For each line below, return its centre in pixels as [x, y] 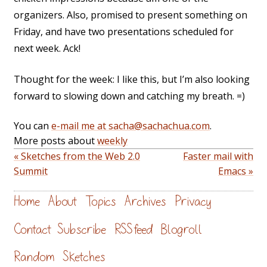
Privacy [193, 202]
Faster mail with [218, 156]
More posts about [55, 141]
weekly [112, 141]
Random [34, 257]
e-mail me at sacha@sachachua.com [131, 126]
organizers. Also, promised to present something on [131, 15]
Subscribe [82, 229]
